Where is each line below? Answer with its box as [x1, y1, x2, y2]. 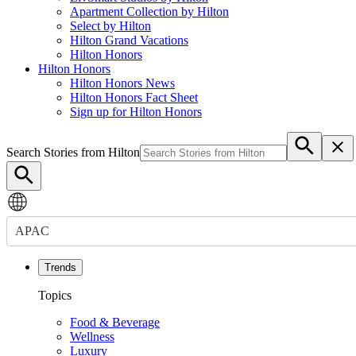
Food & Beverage [70, 315, 160, 329]
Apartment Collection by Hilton [70, 4, 229, 18]
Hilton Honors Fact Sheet [70, 90, 198, 104]
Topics [38, 288, 72, 302]
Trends [44, 261, 76, 273]
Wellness [70, 329, 114, 343]
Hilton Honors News [70, 75, 175, 90]
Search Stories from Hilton [6, 145, 140, 159]
